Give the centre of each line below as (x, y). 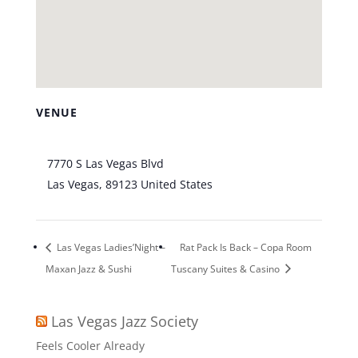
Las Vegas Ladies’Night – (109, 247)
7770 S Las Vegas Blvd (105, 163)
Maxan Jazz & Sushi (88, 268)
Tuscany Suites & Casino (226, 268)
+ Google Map (252, 184)
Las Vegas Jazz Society (124, 321)
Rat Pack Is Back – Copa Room (245, 247)
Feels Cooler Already (90, 345)
